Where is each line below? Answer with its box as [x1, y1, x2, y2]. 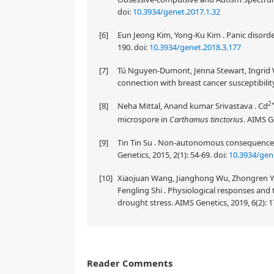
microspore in [117, 114, 169, 125]
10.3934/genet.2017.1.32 [133, 6, 220, 17]
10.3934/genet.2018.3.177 [149, 42, 241, 53]
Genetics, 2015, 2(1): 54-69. [117, 149, 213, 160]
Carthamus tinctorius [169, 114, 243, 125]
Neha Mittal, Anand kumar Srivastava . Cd [117, 100, 268, 111]
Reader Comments [87, 257, 172, 269]
